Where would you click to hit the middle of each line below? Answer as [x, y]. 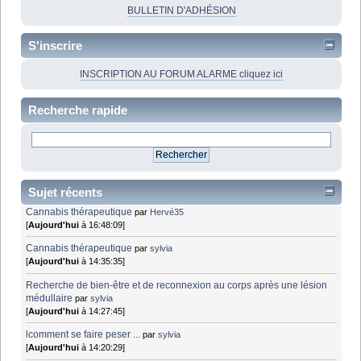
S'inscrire [55, 46]
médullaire [50, 298]
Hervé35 [167, 212]
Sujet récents [65, 192]
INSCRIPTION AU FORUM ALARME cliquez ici [181, 75]
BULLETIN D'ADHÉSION [181, 10]
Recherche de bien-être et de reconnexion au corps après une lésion [177, 285]
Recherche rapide [78, 110]
